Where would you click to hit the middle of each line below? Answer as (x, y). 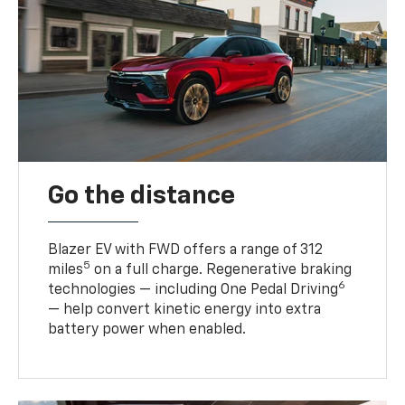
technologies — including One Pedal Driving (193, 290)
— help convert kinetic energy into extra (185, 310)
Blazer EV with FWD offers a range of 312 (186, 250)
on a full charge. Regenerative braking (221, 270)
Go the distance (142, 196)
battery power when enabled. (147, 330)
